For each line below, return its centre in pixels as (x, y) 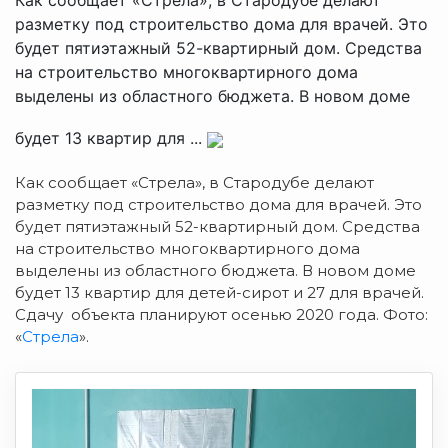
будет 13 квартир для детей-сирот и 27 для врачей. (219, 292)
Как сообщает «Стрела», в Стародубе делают (194, 182)
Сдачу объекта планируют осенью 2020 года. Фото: (221, 314)
